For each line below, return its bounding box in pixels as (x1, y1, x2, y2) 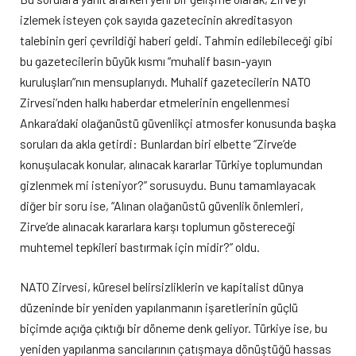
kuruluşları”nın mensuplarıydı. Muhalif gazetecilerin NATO (20, 74, 311, 90)
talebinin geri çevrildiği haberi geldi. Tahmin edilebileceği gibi (20, 33, 333, 48)
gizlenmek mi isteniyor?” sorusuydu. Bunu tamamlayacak (20, 177, 315, 193)
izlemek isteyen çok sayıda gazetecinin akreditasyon (20, 12, 292, 28)
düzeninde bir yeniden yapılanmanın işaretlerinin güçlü (20, 300, 298, 315)
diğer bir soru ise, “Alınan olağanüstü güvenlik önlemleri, (20, 198, 304, 214)
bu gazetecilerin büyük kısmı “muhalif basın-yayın (20, 53, 272, 69)
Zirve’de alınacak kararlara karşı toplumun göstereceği (20, 219, 296, 234)
